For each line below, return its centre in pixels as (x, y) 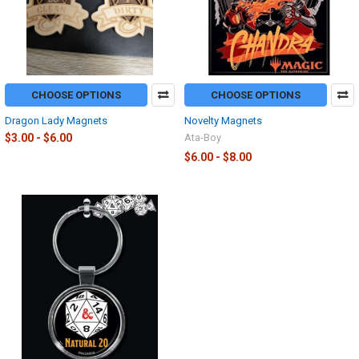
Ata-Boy (203, 137)
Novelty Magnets (223, 120)
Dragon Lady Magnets (56, 120)
